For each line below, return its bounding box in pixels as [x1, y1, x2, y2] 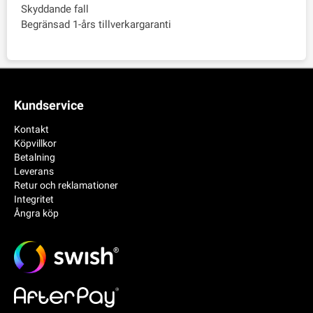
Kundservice [14, 99, 84, 113]
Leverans [14, 166, 54, 177]
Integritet [14, 194, 54, 205]
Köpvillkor [14, 138, 57, 149]
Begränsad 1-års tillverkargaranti [21, 18, 171, 31]
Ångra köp [14, 208, 59, 219]
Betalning [14, 152, 55, 163]
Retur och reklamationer [14, 180, 118, 191]
